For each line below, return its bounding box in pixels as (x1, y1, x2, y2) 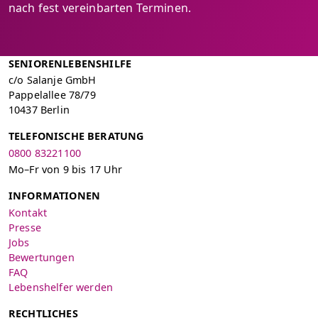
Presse (9, 220, 41, 234)
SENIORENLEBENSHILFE (9, 57, 132, 70)
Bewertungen (9, 250, 75, 264)
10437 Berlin (9, 103, 70, 117)
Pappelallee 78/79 (9, 88, 96, 102)
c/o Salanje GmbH (9, 73, 97, 87)
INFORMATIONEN (9, 189, 101, 203)
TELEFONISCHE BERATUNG (9, 129, 144, 143)
